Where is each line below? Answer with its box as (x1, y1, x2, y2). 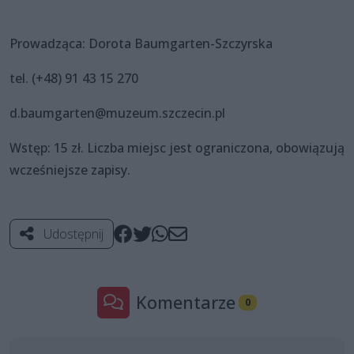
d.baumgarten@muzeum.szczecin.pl (9, 104, 225, 122)
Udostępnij (40, 224, 104, 243)
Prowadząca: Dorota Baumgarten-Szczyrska (9, 34, 273, 52)
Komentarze (136, 290, 236, 314)
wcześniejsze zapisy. (9, 160, 130, 179)
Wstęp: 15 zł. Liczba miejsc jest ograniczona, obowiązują (9, 138, 345, 156)
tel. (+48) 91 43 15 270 (9, 69, 138, 87)
